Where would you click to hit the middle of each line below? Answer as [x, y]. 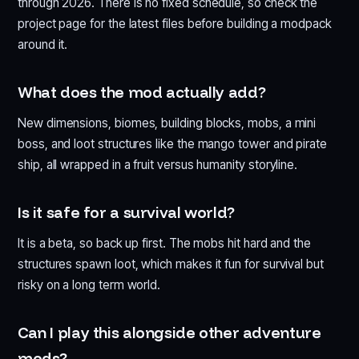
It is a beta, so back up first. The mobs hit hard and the [165, 243]
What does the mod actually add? [142, 92]
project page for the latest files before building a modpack [175, 23]
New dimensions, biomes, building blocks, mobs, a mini [167, 123]
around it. [43, 44]
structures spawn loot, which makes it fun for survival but [171, 264]
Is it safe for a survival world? [126, 212]
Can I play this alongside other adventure [169, 332]
